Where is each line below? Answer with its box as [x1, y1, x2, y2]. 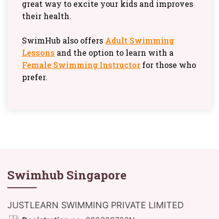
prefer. [22, 71, 47, 82]
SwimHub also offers [22, 35, 105, 45]
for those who [140, 59, 196, 70]
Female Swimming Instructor [22, 59, 140, 70]
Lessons [22, 47, 55, 58]
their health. [22, 10, 71, 21]
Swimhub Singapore [7, 167, 127, 183]
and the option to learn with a [55, 47, 174, 58]
